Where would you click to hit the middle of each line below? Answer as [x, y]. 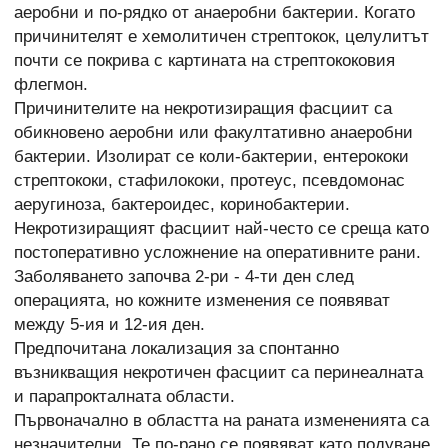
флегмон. [51, 84]
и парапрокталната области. [124, 396]
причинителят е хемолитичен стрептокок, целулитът [221, 36]
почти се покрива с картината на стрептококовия [204, 60]
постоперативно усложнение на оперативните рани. [217, 252]
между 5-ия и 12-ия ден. [109, 324]
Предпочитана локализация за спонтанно [176, 348]
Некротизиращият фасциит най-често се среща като [221, 228]
